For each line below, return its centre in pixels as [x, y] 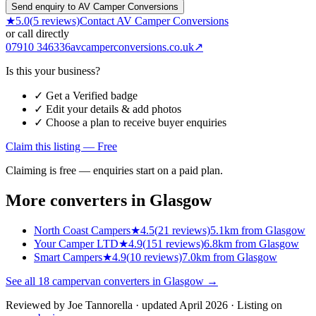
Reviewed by [37, 305]
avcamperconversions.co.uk [132, 47]
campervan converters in [107, 281]
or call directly [37, 33]
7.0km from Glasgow [230, 257]
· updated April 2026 [180, 305]
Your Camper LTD [76, 244]
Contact [98, 20]
